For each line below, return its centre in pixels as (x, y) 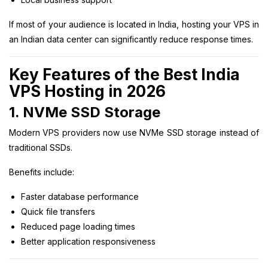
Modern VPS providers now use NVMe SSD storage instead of (134, 132)
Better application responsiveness (88, 241)
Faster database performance (80, 196)
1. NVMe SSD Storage (85, 112)
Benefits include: (42, 172)
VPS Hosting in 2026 (87, 91)
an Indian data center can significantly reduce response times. (131, 39)
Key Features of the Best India (124, 74)
